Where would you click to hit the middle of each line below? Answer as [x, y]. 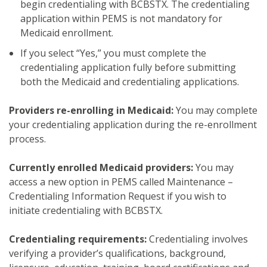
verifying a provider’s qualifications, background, [117, 253]
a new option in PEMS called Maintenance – [136, 181]
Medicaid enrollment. [69, 33]
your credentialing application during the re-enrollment [133, 124]
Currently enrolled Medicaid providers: [102, 167]
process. [27, 139]
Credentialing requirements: [79, 239]
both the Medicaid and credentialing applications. [130, 81]
